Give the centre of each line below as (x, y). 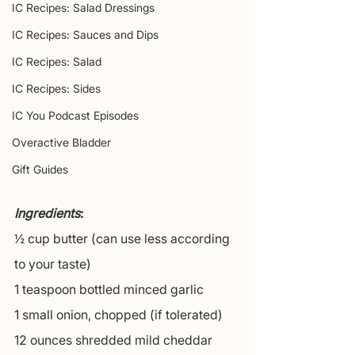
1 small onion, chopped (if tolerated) (118, 315)
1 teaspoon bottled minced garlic (109, 290)
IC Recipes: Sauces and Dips (85, 34)
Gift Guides (40, 169)
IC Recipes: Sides (56, 88)
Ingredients (47, 214)
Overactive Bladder (61, 142)
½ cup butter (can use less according (124, 239)
